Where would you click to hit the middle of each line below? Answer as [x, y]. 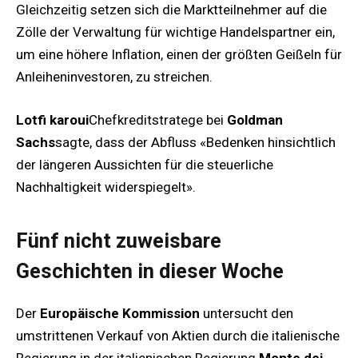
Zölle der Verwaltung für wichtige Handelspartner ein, [175, 32]
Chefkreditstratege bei [158, 120]
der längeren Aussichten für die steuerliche [145, 165]
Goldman [255, 120]
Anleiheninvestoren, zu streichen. [114, 76]
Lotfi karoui [52, 120]
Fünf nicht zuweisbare [119, 241]
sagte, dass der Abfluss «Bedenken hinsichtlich [195, 143]
